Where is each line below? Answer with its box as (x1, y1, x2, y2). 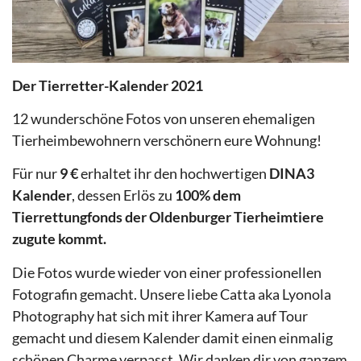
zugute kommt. (12, 230, 106, 248)
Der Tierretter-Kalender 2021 (12, 76, 203, 94)
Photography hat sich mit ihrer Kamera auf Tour (12, 306, 308, 325)
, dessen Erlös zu (72, 186, 175, 205)
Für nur (12, 164, 60, 183)
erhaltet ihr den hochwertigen (78, 164, 269, 183)
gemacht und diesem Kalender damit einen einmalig (12, 328, 333, 346)
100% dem (175, 186, 241, 205)
